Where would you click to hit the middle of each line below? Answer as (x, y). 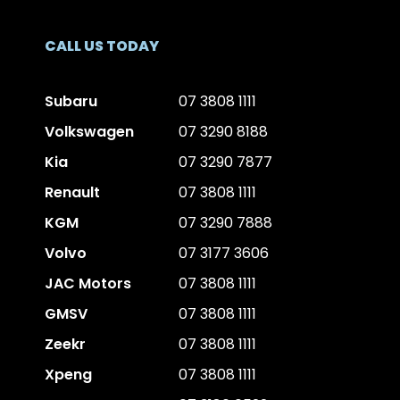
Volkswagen (89, 131)
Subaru (71, 101)
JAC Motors (88, 283)
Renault (72, 192)
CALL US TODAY (102, 46)
